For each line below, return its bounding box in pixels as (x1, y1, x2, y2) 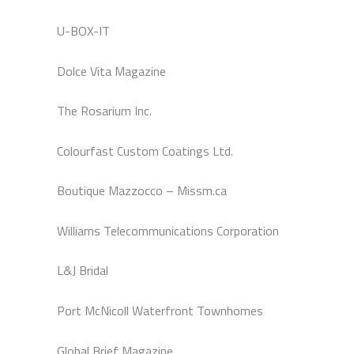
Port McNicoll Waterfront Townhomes (57, 301, 263, 321)
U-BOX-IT (57, 21, 110, 40)
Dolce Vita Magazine (57, 61, 166, 81)
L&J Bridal (57, 261, 108, 281)
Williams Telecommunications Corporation (57, 220, 279, 240)
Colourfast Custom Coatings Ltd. (57, 141, 233, 160)
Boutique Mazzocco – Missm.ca (57, 181, 227, 201)
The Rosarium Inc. (57, 101, 152, 121)
